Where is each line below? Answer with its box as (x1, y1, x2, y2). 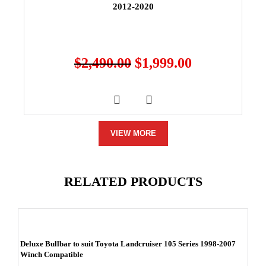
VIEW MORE (110, 128, 156, 138)
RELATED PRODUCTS (64, 173, 202, 189)
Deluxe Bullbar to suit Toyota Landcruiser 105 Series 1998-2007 (20, 239, 236, 248)
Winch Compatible (20, 249, 83, 259)
